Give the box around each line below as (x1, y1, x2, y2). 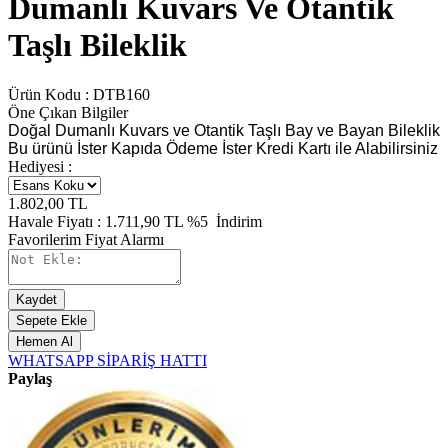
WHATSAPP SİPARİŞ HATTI (8, 351, 207, 369)
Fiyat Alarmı (85, 230, 164, 248)
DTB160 (93, 85, 150, 103)
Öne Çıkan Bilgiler (8, 103, 128, 121)
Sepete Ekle (16, 312, 87, 328)
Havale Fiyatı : (8, 212, 105, 230)
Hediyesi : (8, 157, 72, 175)
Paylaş (8, 369, 52, 387)
